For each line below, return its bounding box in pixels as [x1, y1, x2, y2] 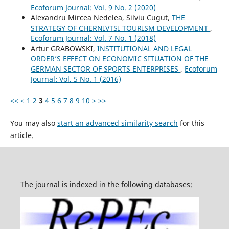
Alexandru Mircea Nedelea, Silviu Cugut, [30, 12, 172, 22]
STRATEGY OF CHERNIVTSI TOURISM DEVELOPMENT [30, 22, 210, 33]
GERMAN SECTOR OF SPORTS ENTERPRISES [30, 63, 180, 74]
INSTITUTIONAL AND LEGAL [97, 43, 192, 53]
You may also [10, 118, 57, 128]
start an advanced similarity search [57, 118, 178, 128]
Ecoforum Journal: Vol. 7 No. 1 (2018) [30, 33, 156, 43]
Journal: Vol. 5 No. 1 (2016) [30, 74, 121, 84]
